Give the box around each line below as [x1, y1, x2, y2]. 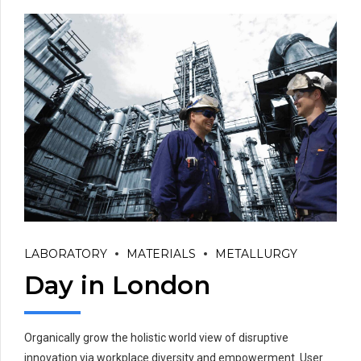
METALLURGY [215, 247, 297, 262]
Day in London [24, 269, 210, 301]
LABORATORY [24, 247, 107, 262]
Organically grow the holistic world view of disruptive [24, 330, 288, 344]
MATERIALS [127, 247, 196, 262]
